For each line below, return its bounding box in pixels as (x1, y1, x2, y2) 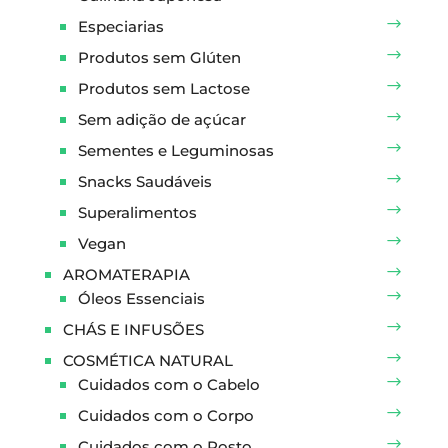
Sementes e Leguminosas (77, 141, 274, 161)
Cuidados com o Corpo (77, 406, 254, 426)
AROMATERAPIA (62, 265, 190, 285)
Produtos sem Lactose (77, 79, 250, 99)
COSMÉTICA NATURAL (62, 351, 233, 371)
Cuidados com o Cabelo (77, 375, 260, 395)
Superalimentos (77, 203, 197, 223)
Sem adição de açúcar (77, 110, 246, 130)
